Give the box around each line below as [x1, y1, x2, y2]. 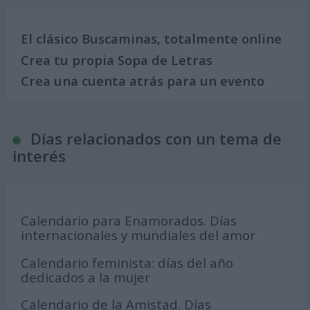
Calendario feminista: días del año [21, 253, 234, 271]
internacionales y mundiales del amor [21, 226, 256, 244]
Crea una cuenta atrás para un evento [21, 71, 265, 89]
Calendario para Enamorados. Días [21, 212, 237, 229]
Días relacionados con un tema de [30, 128, 282, 149]
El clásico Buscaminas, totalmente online [21, 30, 282, 48]
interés [12, 145, 66, 167]
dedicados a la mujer [21, 268, 151, 286]
